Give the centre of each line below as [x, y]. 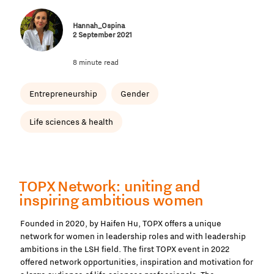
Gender [135, 94]
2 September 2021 [102, 35]
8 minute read [96, 62]
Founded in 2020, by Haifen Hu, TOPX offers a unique [121, 224]
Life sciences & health [71, 122]
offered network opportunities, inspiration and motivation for [137, 262]
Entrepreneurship [63, 94]
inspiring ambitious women [111, 200]
